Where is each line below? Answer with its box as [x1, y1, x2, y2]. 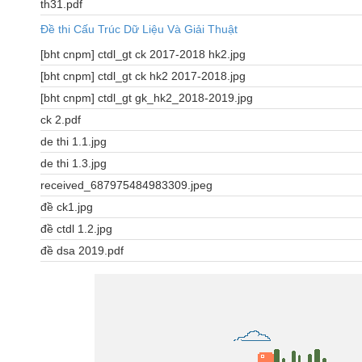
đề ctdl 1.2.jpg [40, 222, 112, 236]
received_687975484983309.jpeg [40, 179, 213, 192]
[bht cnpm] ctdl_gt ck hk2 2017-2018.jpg [40, 69, 246, 83]
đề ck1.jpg [40, 200, 93, 214]
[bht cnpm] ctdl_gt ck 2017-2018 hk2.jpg [40, 48, 246, 61]
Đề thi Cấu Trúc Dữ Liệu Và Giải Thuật [40, 23, 238, 36]
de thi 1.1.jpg [40, 135, 107, 149]
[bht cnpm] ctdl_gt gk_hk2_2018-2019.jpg [40, 91, 253, 105]
